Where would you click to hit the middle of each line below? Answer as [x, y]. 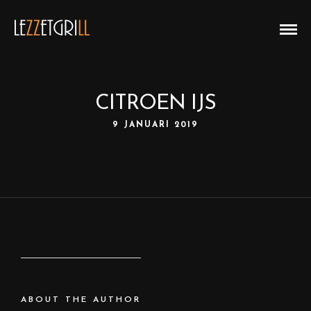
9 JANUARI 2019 [155, 125]
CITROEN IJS [155, 104]
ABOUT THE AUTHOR [81, 300]
